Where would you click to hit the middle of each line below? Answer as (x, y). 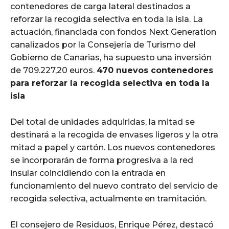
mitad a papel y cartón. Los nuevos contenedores (113, 147)
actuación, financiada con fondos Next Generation (113, 32)
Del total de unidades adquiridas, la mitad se (102, 122)
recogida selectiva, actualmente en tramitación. (108, 198)
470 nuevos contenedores (155, 70)
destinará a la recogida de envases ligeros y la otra (114, 134)
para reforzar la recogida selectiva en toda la (110, 83)
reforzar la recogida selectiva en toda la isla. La (107, 19)
